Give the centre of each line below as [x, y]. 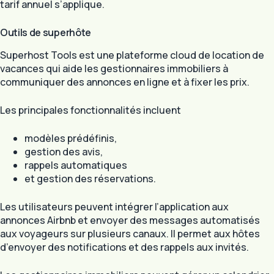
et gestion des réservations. [90, 178]
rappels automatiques [76, 165]
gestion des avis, [64, 151]
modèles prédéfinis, [71, 138]
